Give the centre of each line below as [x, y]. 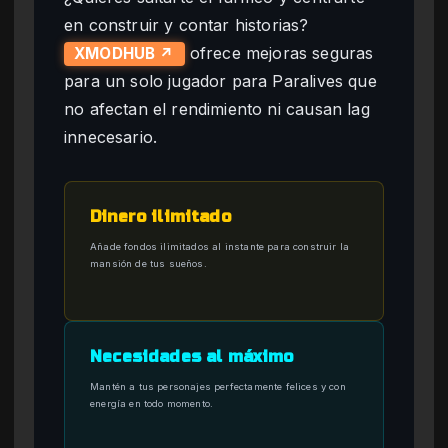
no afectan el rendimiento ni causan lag [217, 109]
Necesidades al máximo [192, 357]
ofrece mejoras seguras [279, 53]
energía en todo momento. [152, 404]
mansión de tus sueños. [148, 264]
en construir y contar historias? [186, 25]
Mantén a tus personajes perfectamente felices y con [218, 387]
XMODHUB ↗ [124, 54]
